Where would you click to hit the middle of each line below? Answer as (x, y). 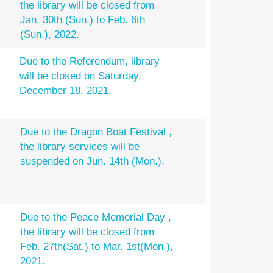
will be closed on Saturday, (81, 76)
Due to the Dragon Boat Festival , (96, 132)
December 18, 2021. (66, 91)
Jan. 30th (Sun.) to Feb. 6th (83, 20)
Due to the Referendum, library (90, 62)
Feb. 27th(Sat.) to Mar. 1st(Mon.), (97, 247)
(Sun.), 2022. (50, 35)
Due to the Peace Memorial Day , (96, 218)
